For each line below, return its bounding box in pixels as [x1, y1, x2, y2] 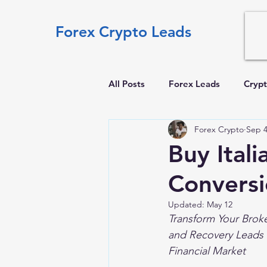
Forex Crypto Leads [55, 23, 191, 41]
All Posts [108, 77, 145, 89]
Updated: [168, 199, 207, 210]
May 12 [207, 199, 232, 210]
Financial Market [168, 244, 246, 257]
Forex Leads [169, 77, 220, 89]
